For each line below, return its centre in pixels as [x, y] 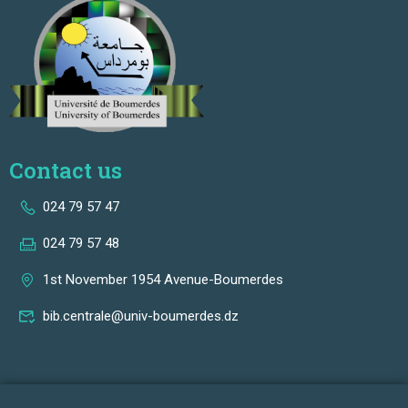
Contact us [66, 170]
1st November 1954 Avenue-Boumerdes [163, 279]
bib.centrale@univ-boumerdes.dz [141, 316]
